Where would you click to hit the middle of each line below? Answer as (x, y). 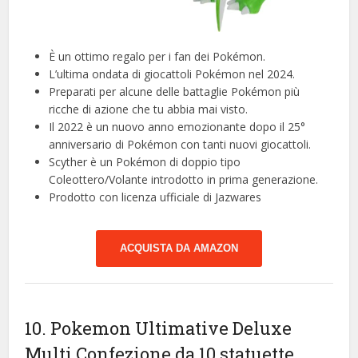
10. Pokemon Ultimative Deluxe (159, 328)
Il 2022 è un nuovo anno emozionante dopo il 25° (177, 127)
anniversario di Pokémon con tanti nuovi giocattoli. (180, 145)
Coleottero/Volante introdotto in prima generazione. (184, 180)
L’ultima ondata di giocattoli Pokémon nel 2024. (172, 74)
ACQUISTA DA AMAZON (179, 249)
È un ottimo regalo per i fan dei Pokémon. (157, 57)
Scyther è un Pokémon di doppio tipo (145, 162)
